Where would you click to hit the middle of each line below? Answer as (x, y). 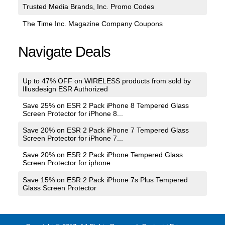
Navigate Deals (64, 52)
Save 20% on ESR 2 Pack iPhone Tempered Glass (102, 155)
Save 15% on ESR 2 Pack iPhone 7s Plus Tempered (105, 180)
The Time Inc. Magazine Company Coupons (92, 23)
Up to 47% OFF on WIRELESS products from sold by (106, 81)
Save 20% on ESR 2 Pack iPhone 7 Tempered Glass (105, 130)
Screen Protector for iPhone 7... (73, 138)
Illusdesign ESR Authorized (65, 89)
